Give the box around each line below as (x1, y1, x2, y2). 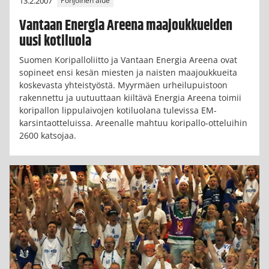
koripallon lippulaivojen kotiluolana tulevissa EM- (19, 104, 217, 116)
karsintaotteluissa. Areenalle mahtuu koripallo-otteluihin (19, 116, 247, 128)
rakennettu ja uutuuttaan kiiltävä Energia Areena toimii (19, 91, 241, 103)
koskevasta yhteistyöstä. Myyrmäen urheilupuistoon (19, 79, 228, 91)
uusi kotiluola (19, 30, 91, 52)
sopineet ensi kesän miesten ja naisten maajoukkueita (19, 66, 237, 78)
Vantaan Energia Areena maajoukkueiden (19, 14, 232, 37)
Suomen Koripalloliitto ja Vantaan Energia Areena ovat (19, 53, 237, 65)
